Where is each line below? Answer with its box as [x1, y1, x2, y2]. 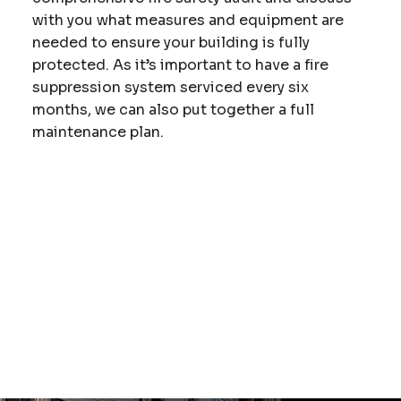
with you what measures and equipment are [31, 10, 344, 30]
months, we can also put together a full [31, 99, 314, 119]
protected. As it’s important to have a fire [31, 55, 328, 74]
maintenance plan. [31, 122, 164, 141]
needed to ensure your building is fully [31, 32, 310, 52]
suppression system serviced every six [31, 77, 309, 97]
